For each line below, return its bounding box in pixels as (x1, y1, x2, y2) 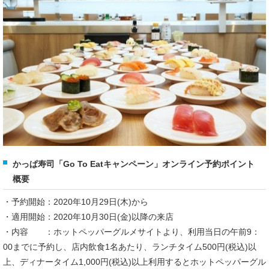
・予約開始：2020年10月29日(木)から (3, 196, 148, 207)
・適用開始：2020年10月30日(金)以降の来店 (3, 211, 174, 222)
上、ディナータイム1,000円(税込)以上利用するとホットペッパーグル (3, 256, 266, 267)
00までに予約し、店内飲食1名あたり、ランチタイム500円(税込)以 (3, 241, 256, 252)
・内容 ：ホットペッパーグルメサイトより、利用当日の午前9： (3, 226, 260, 237)
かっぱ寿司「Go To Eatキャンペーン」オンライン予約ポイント (13, 159, 255, 169)
